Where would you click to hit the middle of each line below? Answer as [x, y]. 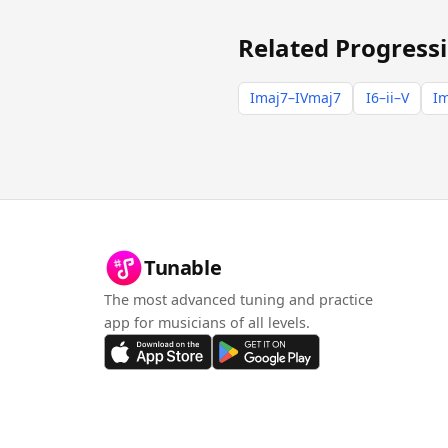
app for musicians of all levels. [207, 323]
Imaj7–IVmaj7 [296, 98]
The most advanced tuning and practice [238, 300]
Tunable [183, 268]
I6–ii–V [387, 98]
